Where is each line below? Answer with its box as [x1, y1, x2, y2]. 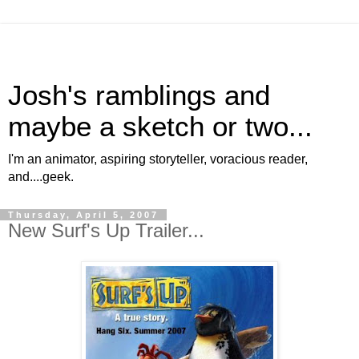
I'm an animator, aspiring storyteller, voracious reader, [8, 152, 308, 166]
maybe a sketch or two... [8, 111, 313, 142]
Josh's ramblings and [8, 80, 270, 111]
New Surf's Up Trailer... [8, 220, 204, 241]
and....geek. [8, 170, 74, 184]
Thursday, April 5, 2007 [8, 210, 159, 220]
